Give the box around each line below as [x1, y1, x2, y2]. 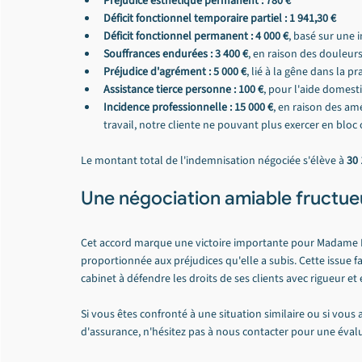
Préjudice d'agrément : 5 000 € [103, 64, 246, 80]
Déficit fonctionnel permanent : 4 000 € [103, 28, 288, 44]
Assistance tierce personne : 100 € [103, 82, 263, 98]
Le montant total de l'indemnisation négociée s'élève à [81, 153, 347, 169]
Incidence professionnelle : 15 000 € [103, 99, 273, 116]
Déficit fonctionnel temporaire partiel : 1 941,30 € [103, 11, 336, 27]
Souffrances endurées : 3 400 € [103, 46, 248, 62]
